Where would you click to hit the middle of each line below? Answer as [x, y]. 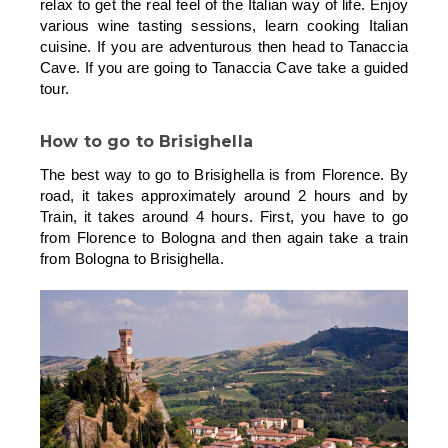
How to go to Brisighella [154, 141]
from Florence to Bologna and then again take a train [224, 237]
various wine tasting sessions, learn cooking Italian [224, 25]
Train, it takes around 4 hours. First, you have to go [224, 216]
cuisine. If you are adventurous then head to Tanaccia [224, 46]
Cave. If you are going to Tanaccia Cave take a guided [224, 67]
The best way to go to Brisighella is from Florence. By [224, 174]
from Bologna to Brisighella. [132, 258]
